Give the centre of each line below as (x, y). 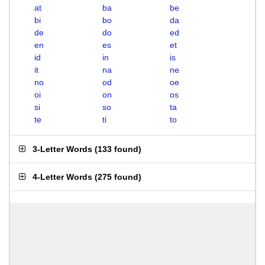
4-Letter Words (62, 177)
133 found (118, 149)
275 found (118, 177)
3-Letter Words (62, 149)
